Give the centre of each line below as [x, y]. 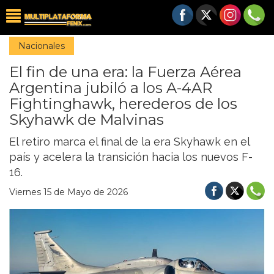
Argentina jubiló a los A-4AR [111, 88]
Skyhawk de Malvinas [87, 120]
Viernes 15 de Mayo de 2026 [68, 192]
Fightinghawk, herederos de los [123, 104]
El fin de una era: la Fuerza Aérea [125, 72]
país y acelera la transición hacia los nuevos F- [131, 157]
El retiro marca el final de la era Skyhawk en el [129, 142]
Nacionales [42, 46]
